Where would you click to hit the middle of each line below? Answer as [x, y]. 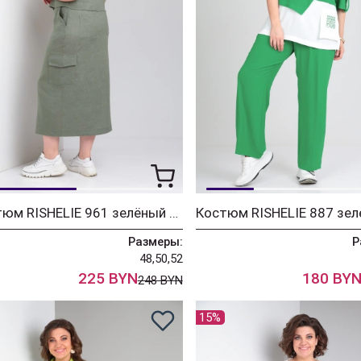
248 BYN [160, 280]
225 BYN [108, 278]
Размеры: [155, 241]
